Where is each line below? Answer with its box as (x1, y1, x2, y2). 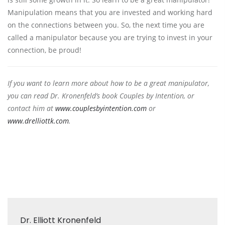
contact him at (8, 103, 55, 113)
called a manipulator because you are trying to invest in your (8, 33, 212, 42)
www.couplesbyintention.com (55, 103, 147, 113)
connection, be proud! (8, 45, 81, 55)
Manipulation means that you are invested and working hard (8, 8, 212, 17)
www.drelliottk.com (8, 116, 69, 126)
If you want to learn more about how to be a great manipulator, (8, 78, 209, 88)
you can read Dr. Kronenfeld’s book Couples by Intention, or (8, 91, 194, 100)
